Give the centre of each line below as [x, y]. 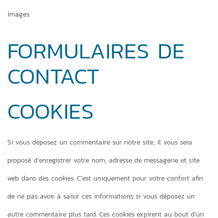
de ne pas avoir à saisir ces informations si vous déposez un [101, 196]
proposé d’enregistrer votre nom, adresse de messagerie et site [103, 160]
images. [19, 14]
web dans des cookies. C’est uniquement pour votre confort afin [105, 178]
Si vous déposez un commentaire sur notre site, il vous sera [100, 142]
